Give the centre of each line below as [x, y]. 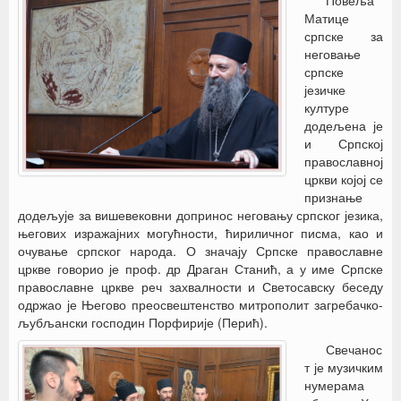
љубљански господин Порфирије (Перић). [143, 322]
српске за [344, 36]
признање [333, 197]
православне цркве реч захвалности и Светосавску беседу [200, 286]
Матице [327, 18]
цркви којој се [344, 179]
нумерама [334, 385]
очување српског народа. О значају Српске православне [200, 251]
